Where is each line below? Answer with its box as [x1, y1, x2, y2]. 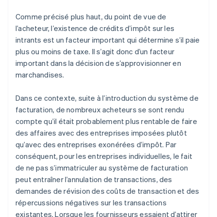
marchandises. [15, 70, 64, 80]
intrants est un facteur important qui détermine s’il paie [15, 35, 200, 45]
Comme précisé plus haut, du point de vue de [15, 12, 167, 22]
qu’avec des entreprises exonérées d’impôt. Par [15, 139, 177, 150]
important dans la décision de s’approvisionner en [15, 58, 181, 68]
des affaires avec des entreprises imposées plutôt [15, 128, 187, 138]
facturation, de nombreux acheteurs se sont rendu [15, 105, 185, 115]
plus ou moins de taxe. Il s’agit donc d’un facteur [15, 46, 175, 57]
